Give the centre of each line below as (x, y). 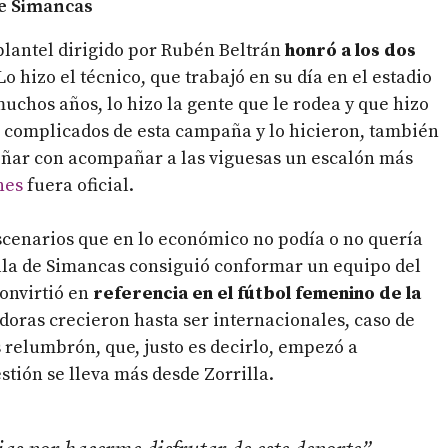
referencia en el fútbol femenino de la (257, 293)
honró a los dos (348, 50)
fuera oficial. (78, 185)
